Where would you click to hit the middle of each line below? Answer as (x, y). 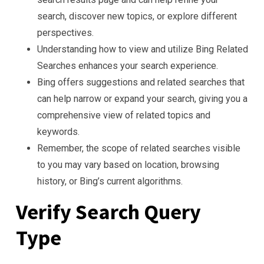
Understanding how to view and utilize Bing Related (143, 49)
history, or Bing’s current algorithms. (110, 181)
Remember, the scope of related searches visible (139, 148)
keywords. (58, 132)
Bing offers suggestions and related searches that (141, 82)
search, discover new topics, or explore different (137, 16)
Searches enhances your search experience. (128, 66)
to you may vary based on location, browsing (128, 165)
